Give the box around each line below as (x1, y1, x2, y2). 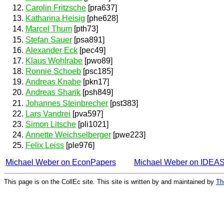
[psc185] (81, 67, 113, 76)
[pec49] (77, 45, 105, 54)
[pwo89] (82, 56, 112, 65)
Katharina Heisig (25, 14, 85, 23)
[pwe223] (111, 130, 145, 139)
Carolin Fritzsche (25, 3, 86, 12)
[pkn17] (81, 77, 109, 86)
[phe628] (85, 14, 118, 23)
